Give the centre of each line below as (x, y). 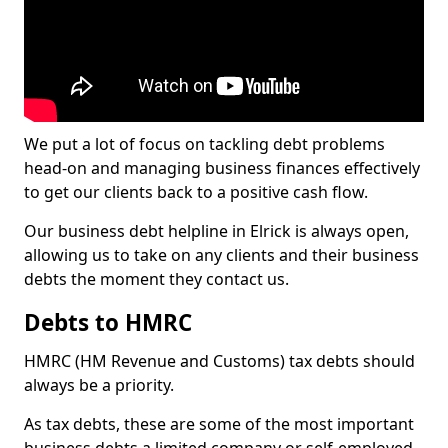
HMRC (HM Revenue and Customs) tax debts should (219, 361)
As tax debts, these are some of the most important (219, 424)
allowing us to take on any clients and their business (221, 255)
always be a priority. (99, 385)
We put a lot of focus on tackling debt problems (204, 144)
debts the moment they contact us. (156, 279)
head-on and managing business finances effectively (222, 168)
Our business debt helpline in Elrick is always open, (216, 231)
